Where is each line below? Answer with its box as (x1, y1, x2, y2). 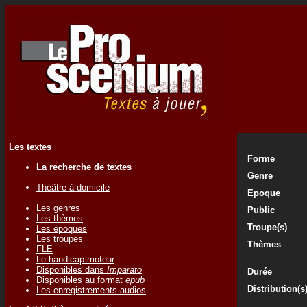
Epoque (247, 188, 280, 198)
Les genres (36, 202, 80, 213)
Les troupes (36, 233, 83, 244)
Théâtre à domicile (36, 182, 110, 193)
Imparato (107, 264, 142, 275)
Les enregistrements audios (36, 284, 146, 295)
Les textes (9, 142, 51, 153)
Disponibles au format (36, 274, 125, 285)
